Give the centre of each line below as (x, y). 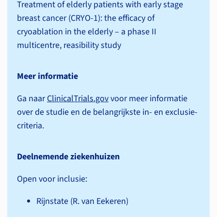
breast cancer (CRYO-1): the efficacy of (86, 18)
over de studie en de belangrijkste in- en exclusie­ (107, 112)
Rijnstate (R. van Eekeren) (82, 201)
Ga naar (32, 99)
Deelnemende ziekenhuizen (68, 157)
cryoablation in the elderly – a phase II (87, 32)
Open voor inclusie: (52, 179)
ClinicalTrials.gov (78, 99)
